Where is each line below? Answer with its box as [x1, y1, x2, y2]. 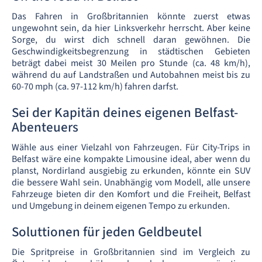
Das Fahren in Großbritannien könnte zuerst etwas [12, 10, 250, 23]
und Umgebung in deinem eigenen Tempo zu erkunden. [12, 199, 230, 212]
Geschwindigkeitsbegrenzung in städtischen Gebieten [12, 45, 250, 58]
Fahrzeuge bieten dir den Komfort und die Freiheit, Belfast [12, 188, 250, 201]
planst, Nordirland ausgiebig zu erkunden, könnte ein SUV [12, 164, 250, 177]
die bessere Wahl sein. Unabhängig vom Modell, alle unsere [12, 176, 250, 189]
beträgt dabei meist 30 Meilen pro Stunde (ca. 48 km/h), [12, 57, 250, 70]
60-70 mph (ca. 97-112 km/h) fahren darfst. [12, 80, 178, 93]
